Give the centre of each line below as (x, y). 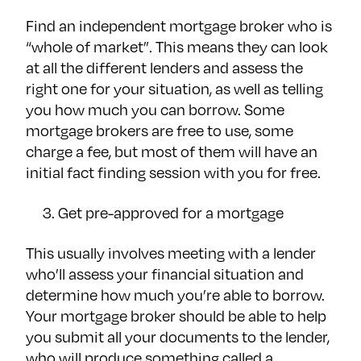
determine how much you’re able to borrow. (175, 295)
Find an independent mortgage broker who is (179, 26)
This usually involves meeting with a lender (171, 253)
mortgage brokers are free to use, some (160, 131)
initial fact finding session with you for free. (176, 172)
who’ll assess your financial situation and (165, 274)
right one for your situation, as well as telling (174, 89)
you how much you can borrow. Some (155, 110)
